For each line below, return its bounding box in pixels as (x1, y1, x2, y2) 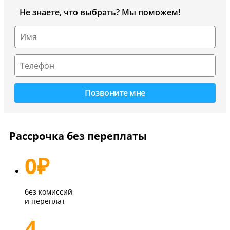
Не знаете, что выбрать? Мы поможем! (20, 7, 180, 18)
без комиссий (25, 187, 72, 197)
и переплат (25, 196, 65, 206)
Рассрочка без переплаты (9, 129, 147, 143)
